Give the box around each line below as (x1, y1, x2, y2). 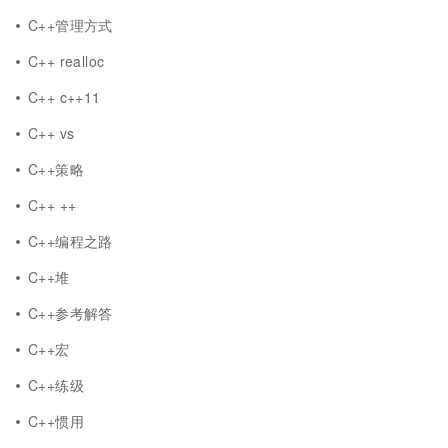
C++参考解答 (28, 303, 113, 323)
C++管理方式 (28, 15, 113, 35)
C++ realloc (28, 51, 105, 71)
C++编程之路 (28, 231, 113, 251)
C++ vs (28, 123, 75, 143)
